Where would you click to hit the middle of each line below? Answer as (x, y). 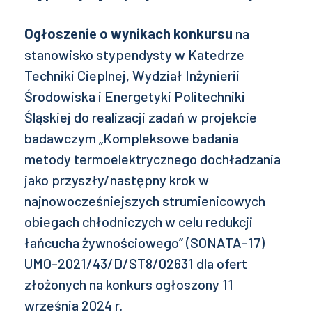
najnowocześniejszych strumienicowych (145, 201)
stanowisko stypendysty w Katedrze (134, 54)
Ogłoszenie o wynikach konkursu (130, 33)
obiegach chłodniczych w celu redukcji (139, 221)
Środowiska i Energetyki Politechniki (135, 96)
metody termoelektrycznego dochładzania (153, 159)
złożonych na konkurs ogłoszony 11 (129, 284)
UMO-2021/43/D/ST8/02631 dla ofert (136, 263)
